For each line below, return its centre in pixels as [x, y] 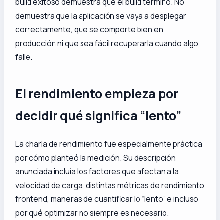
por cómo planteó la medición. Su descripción [96, 158]
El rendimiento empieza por [97, 94]
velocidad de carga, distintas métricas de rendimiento [110, 185]
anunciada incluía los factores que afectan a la [97, 172]
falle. [24, 57]
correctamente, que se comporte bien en [89, 30]
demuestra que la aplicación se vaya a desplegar [101, 16]
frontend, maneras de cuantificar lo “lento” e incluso [107, 199]
